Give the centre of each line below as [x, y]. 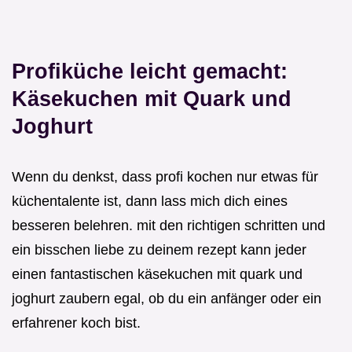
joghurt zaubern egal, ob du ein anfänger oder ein [167, 298]
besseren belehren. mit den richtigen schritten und [169, 225]
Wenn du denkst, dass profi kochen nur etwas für [165, 176]
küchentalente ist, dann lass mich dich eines [150, 201]
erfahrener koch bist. [76, 323]
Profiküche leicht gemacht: [150, 71]
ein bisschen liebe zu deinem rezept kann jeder [159, 249]
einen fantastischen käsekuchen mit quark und [157, 274]
